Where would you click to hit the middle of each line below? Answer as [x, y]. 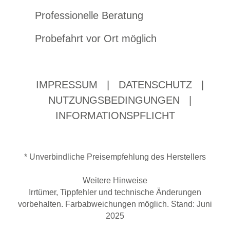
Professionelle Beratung [89, 15]
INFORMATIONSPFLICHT [115, 116]
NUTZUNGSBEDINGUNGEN [114, 100]
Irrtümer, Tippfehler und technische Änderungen [115, 192]
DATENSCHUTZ [155, 85]
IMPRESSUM [66, 85]
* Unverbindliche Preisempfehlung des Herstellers [115, 157]
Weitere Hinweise [115, 180]
